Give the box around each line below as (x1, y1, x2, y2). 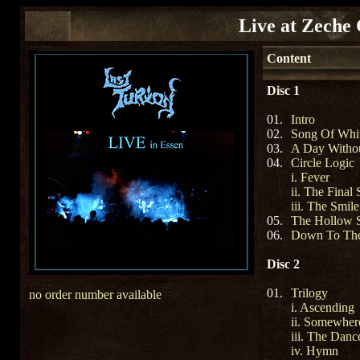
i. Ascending (291, 301, 354, 314)
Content (267, 51, 311, 65)
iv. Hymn (291, 344, 338, 358)
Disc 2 (267, 257, 300, 271)
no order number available (29, 288, 162, 301)
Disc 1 (267, 84, 300, 97)
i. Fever (291, 170, 329, 184)
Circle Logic (291, 156, 354, 170)
